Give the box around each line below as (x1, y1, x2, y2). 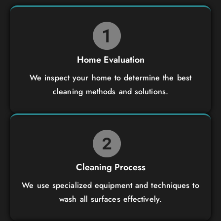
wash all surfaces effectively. (59, 193, 162, 205)
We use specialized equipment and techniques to (22, 180, 199, 191)
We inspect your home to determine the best (30, 72, 191, 83)
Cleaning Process (75, 161, 146, 174)
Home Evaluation (76, 53, 145, 66)
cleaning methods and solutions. (53, 85, 168, 97)
